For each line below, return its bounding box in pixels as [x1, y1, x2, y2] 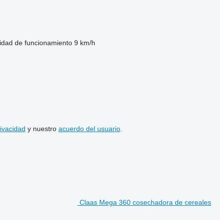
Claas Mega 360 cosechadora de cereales [79, 198, 211, 206]
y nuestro [25, 124, 58, 133]
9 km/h [74, 38, 95, 47]
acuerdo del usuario [58, 124, 120, 133]
